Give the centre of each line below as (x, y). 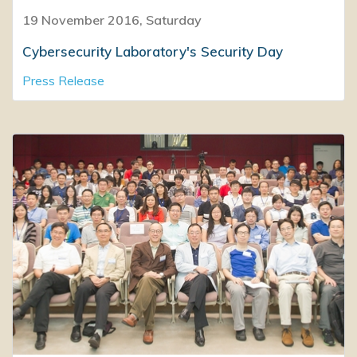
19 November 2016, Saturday (112, 20)
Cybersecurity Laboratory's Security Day (153, 52)
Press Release (63, 81)
